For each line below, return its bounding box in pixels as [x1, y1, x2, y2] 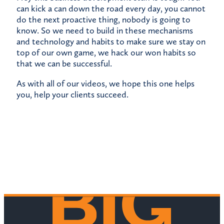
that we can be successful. [16, 58, 112, 69]
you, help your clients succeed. [16, 89, 128, 100]
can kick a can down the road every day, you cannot [16, 3, 205, 14]
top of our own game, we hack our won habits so [16, 47, 196, 58]
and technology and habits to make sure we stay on [16, 36, 205, 47]
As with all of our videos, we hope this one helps [16, 78, 194, 89]
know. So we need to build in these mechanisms [16, 25, 193, 36]
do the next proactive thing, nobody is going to [16, 14, 190, 25]
